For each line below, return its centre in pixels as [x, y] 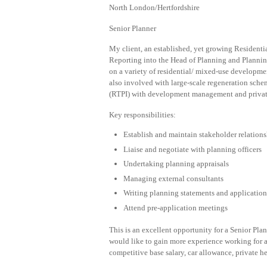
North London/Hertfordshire [154, 8]
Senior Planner [133, 28]
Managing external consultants [173, 178]
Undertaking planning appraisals [176, 164]
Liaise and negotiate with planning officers [193, 149]
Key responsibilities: [142, 114]
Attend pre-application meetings [176, 207]
